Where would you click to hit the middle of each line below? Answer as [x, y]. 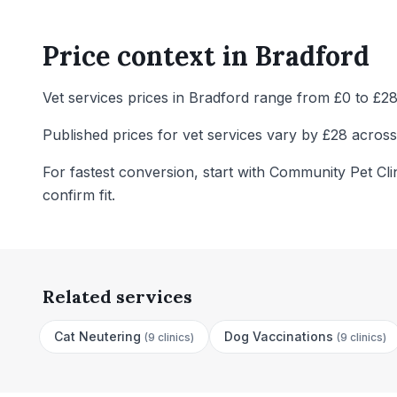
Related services [117, 296]
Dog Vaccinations [279, 336]
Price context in [149, 56]
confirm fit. [79, 195]
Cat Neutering [97, 336]
